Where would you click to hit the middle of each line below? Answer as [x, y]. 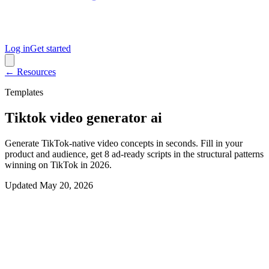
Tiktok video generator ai [83, 117]
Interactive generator [58, 221]
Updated [21, 185]
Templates [24, 92]
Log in [17, 48]
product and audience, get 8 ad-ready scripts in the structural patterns [134, 154]
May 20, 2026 [66, 185]
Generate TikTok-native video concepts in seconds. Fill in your [124, 143]
